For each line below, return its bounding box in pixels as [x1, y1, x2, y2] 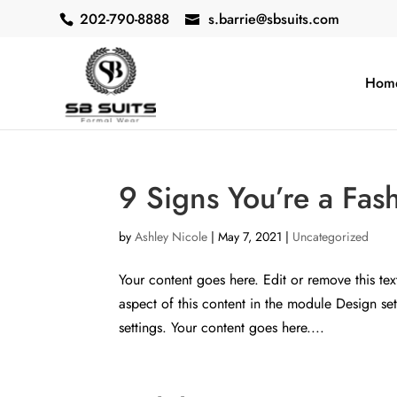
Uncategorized [292, 228, 370, 245]
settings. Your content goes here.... [119, 317, 325, 338]
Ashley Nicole [135, 228, 208, 245]
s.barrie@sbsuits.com [208, 9, 340, 29]
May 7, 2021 [218, 228, 283, 245]
